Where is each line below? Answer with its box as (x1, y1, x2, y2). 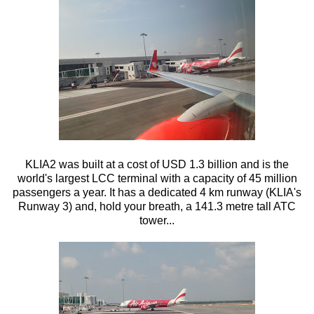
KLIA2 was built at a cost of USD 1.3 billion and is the (25, 158, 289, 170)
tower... (139, 214, 175, 226)
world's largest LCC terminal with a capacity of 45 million (17, 172, 297, 184)
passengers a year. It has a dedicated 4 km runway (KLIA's (13, 186, 301, 198)
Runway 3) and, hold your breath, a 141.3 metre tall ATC (18, 200, 296, 212)
